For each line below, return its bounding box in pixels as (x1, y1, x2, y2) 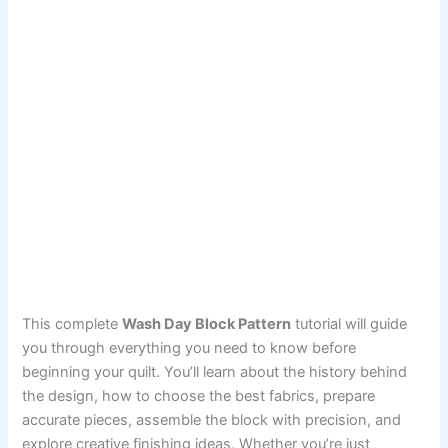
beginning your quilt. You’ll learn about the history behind (22, 362, 408, 381)
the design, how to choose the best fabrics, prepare (22, 386, 376, 405)
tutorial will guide (291, 314, 408, 333)
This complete (22, 314, 123, 333)
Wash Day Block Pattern (122, 314, 292, 333)
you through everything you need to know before (22, 338, 357, 357)
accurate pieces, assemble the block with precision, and (22, 410, 402, 429)
